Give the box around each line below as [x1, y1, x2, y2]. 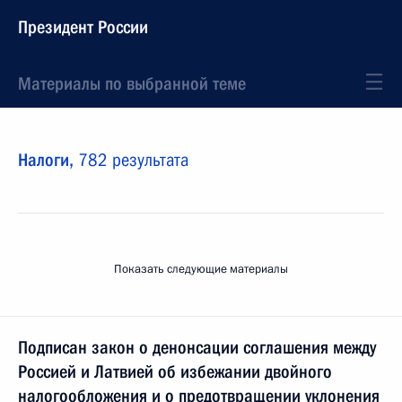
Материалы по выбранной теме [18, 73, 246, 94]
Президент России [18, 16, 148, 38]
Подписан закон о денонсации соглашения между [18, 336, 376, 358]
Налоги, [18, 149, 78, 170]
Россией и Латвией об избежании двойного [18, 361, 332, 382]
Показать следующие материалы [114, 261, 288, 277]
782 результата [78, 149, 189, 170]
